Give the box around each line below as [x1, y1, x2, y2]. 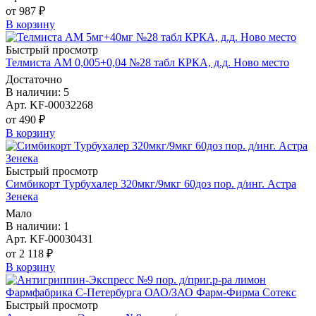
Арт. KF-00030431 [6, 233, 93, 245]
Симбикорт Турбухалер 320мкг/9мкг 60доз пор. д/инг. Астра [6, 178, 296, 190]
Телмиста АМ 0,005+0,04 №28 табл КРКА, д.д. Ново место [6, 56, 289, 69]
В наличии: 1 [6, 220, 69, 233]
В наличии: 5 [6, 86, 69, 99]
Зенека [6, 190, 38, 203]
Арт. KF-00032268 [6, 99, 93, 111]
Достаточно [6, 73, 62, 86]
